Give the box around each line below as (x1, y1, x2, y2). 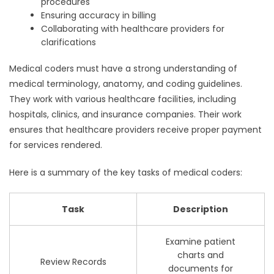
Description (173, 203, 228, 216)
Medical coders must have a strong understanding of (9, 62, 237, 75)
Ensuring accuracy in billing (41, 9, 157, 22)
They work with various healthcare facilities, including (9, 93, 236, 106)
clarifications (41, 36, 97, 49)
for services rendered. (9, 139, 102, 152)
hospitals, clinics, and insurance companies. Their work (9, 108, 242, 121)
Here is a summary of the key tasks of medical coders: (9, 166, 242, 179)
